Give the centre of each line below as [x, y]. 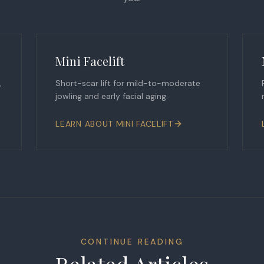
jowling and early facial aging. [112, 96]
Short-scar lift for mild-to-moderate [128, 83]
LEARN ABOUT [86, 124]
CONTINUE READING [132, 242]
